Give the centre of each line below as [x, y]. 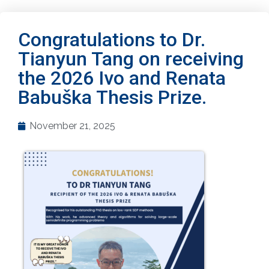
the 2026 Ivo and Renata [122, 78]
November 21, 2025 [72, 126]
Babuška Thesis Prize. [112, 97]
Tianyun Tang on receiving [131, 59]
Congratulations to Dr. [112, 40]
